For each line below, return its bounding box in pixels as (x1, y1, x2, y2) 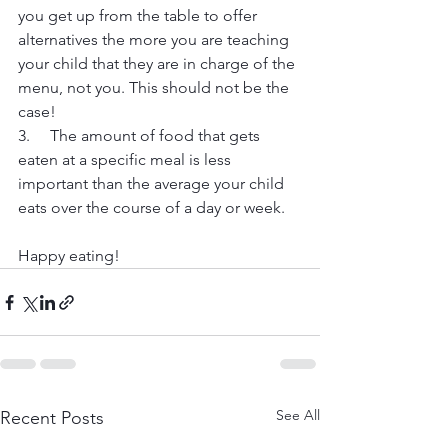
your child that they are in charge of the (18, 54, 299, 74)
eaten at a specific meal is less (18, 150, 235, 170)
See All (276, 406, 320, 425)
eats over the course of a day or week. (18, 198, 285, 218)
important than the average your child (18, 174, 288, 194)
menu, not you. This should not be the (18, 78, 293, 98)
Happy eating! (18, 246, 120, 266)
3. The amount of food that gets (18, 126, 264, 146)
